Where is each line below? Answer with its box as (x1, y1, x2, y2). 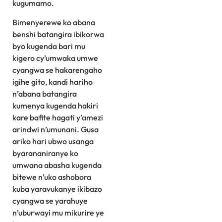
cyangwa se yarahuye (12, 195, 88, 206)
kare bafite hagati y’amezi (12, 112, 103, 122)
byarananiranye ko (12, 148, 78, 158)
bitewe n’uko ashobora (12, 171, 91, 182)
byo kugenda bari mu (12, 41, 85, 51)
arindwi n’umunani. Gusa (12, 124, 99, 134)
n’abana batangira (12, 88, 77, 99)
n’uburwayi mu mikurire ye (12, 207, 104, 218)
